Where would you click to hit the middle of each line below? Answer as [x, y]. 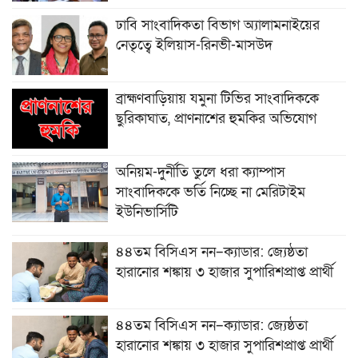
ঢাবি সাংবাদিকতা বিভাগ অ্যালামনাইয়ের [218, 26]
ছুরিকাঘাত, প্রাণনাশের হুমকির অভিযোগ [216, 119]
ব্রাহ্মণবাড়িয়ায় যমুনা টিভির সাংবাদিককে [217, 99]
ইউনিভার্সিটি [147, 213]
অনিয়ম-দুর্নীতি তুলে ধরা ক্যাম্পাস [201, 173]
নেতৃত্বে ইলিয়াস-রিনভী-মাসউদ [194, 46]
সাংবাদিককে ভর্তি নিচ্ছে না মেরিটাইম [211, 193]
